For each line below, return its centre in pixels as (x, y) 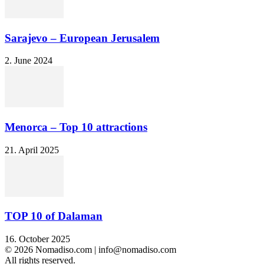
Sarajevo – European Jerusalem (82, 38)
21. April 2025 (32, 150)
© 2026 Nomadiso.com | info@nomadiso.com (90, 250)
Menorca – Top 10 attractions (76, 127)
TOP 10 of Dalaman (54, 216)
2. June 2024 (29, 61)
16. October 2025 (37, 239)
